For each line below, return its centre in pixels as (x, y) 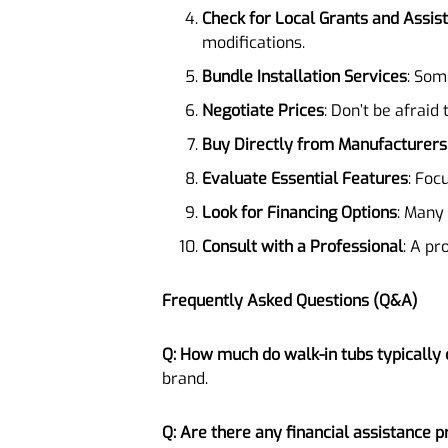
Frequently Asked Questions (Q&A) (290, 300)
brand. (185, 378)
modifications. (253, 42)
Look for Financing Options (299, 212)
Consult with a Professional (302, 246)
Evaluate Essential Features (305, 178)
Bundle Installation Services (304, 76)
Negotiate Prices (263, 110)
